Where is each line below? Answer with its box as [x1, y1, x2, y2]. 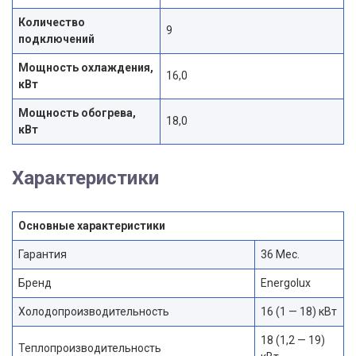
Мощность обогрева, [18, 106, 136, 120]
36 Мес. [261, 248, 300, 261]
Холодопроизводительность [18, 305, 169, 319]
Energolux [261, 277, 311, 290]
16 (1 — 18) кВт [261, 305, 337, 319]
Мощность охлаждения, [18, 61, 153, 75]
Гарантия [18, 248, 67, 261]
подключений [18, 33, 95, 46]
